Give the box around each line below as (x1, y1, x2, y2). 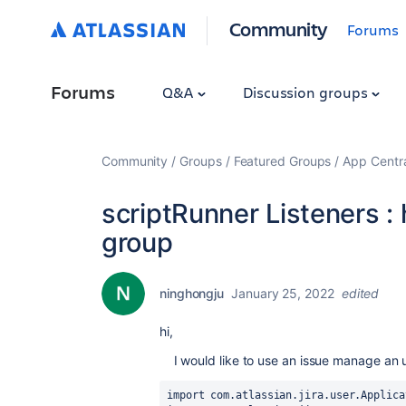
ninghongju (159, 285, 225, 301)
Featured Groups (233, 153, 332, 169)
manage (333, 353, 384, 368)
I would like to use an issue (159, 353, 333, 368)
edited (341, 285, 380, 301)
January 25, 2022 (231, 285, 334, 301)
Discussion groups (242, 82, 372, 101)
